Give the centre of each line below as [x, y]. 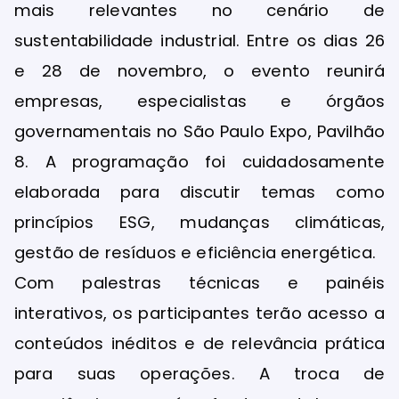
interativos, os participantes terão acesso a [199, 313]
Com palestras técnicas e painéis [199, 282]
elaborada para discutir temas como [199, 191]
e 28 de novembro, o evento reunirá [199, 70]
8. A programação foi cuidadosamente [199, 161]
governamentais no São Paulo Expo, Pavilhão [199, 131]
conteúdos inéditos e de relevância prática [199, 343]
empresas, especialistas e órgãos [199, 101]
